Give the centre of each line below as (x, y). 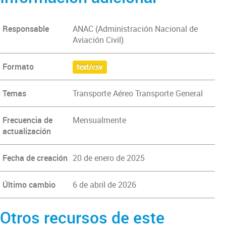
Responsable (26, 29)
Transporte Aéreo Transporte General (137, 93)
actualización (27, 131)
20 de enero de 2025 (108, 158)
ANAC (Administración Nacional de (135, 29)
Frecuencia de (27, 120)
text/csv (90, 67)
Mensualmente (99, 120)
